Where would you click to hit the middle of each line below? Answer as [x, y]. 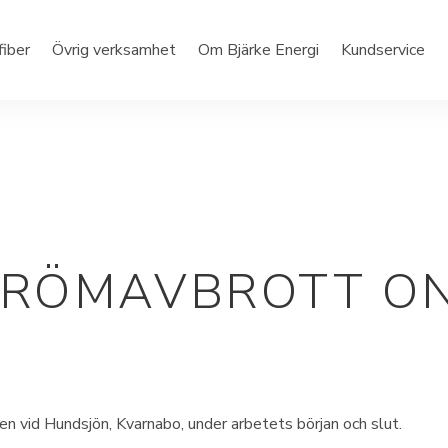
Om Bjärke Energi [258, 50]
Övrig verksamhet [114, 50]
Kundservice [383, 50]
